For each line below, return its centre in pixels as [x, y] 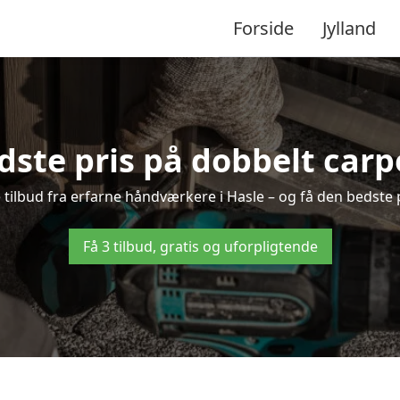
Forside [263, 28]
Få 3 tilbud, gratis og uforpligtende [200, 246]
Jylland [349, 28]
